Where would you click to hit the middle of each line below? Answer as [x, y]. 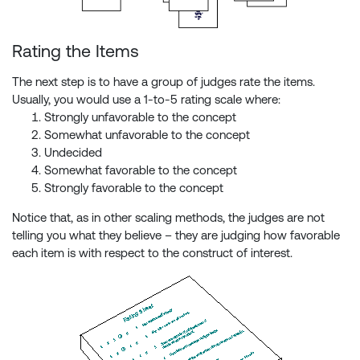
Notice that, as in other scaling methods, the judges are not [168, 218]
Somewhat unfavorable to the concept [147, 135]
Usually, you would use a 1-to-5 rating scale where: [146, 100]
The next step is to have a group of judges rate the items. [164, 82]
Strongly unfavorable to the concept [140, 117]
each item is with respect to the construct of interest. [152, 253]
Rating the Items [76, 51]
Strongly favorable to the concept [134, 188]
